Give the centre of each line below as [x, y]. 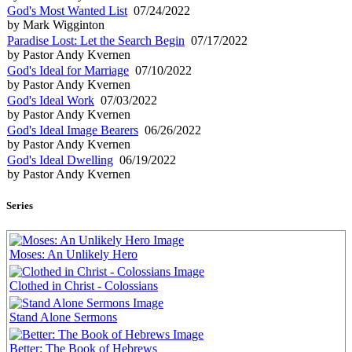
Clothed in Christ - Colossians [84, 285]
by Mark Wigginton [56, 25]
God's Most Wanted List [67, 11]
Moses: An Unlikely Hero [73, 254]
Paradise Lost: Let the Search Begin [96, 41]
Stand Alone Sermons [63, 317]
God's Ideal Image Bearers [73, 130]
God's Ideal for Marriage [68, 71]
